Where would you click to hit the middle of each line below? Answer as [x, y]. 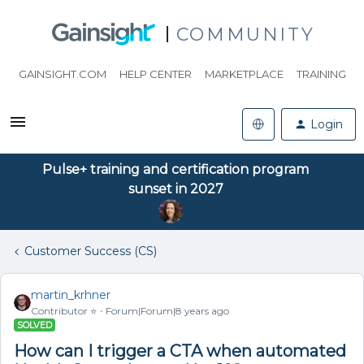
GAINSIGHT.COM [62, 74]
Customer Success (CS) [91, 251]
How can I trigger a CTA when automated [180, 351]
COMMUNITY [245, 34]
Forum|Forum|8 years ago [167, 311]
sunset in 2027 [175, 189]
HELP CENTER [155, 74]
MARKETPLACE [244, 74]
